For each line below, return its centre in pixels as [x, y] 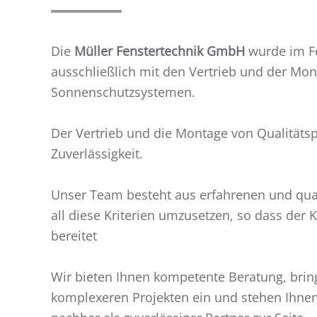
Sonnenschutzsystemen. [123, 92]
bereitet [74, 235]
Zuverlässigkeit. [97, 153]
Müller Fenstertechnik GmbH [160, 51]
